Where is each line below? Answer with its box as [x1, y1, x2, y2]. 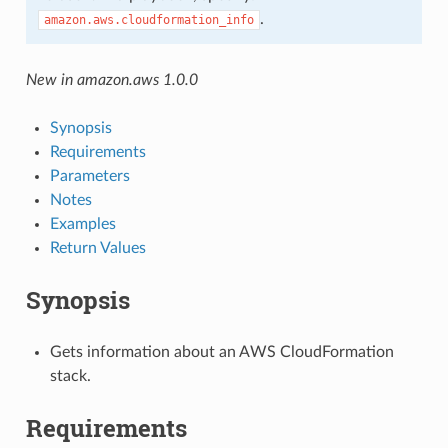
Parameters [49, 167, 130, 184]
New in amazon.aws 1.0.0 [25, 71, 198, 88]
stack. [49, 367, 91, 384]
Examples [49, 215, 116, 232]
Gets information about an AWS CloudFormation [49, 343, 394, 360]
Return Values [49, 239, 146, 256]
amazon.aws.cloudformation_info [43, 12, 254, 27]
